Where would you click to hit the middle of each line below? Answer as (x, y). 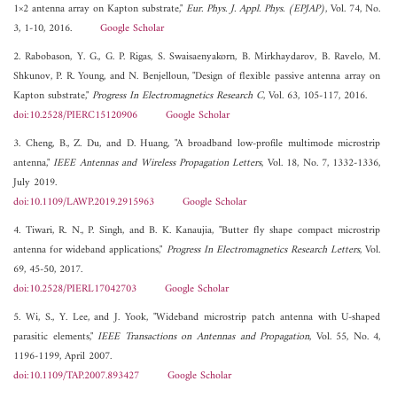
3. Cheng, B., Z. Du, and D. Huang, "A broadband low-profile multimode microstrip (197, 144)
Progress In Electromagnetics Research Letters (263, 251)
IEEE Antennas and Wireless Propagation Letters (158, 164)
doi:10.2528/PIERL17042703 (75, 290)
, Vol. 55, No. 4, (345, 338)
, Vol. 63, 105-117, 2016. (315, 97)
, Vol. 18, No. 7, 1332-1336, (321, 164)
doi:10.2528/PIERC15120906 (75, 116)
